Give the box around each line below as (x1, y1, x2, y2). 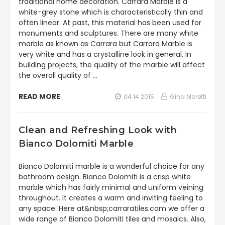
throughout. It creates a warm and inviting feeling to (19, 193, 203, 203)
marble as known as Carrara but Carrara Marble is (19, 39, 192, 49)
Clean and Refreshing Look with (19, 125, 177, 136)
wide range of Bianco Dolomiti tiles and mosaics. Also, (19, 214, 206, 224)
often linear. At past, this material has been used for (19, 18, 201, 28)
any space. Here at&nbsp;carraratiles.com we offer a (19, 203, 204, 213)
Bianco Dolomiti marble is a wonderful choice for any (19, 161, 204, 171)
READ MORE (19, 91, 60, 101)
